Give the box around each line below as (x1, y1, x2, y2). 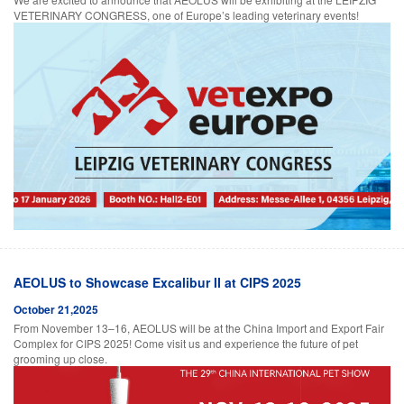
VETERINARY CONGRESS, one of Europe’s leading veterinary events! (14, 6, 359, 23)
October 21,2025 (14, 300, 98, 317)
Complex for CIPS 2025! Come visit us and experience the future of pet (14, 335, 358, 351)
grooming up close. (14, 350, 107, 366)
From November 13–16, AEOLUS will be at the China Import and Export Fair (14, 319, 384, 335)
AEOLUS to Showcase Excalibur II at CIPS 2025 (14, 272, 301, 291)
